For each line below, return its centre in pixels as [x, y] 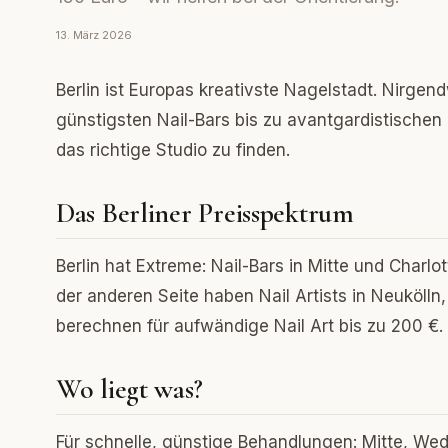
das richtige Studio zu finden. [173, 150]
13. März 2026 [94, 35]
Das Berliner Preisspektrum [205, 213]
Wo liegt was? [129, 389]
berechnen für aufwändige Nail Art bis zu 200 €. [249, 326]
